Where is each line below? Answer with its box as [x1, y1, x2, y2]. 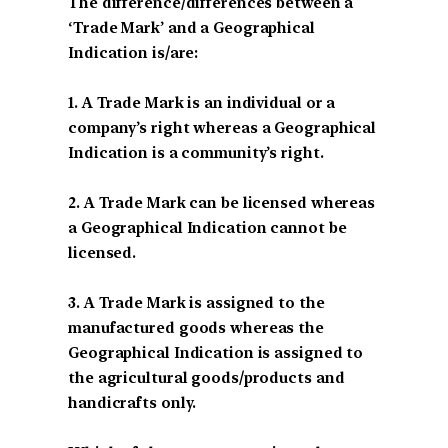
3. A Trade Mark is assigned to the [68, 294, 325, 313]
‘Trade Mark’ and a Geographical [68, 19, 315, 38]
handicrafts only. [68, 394, 197, 413]
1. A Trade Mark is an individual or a [68, 94, 336, 113]
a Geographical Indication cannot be [68, 219, 347, 238]
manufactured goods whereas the [68, 319, 324, 338]
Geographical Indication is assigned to [68, 344, 364, 363]
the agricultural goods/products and [68, 369, 345, 388]
